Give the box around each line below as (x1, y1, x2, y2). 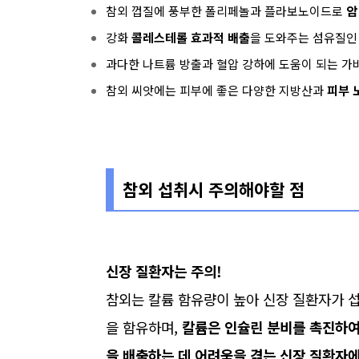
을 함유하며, (106, 317, 182, 337)
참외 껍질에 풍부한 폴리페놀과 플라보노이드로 (106, 2, 346, 19)
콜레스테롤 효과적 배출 (131, 29, 250, 46)
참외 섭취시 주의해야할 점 (122, 176, 305, 201)
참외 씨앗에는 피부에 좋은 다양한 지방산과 (106, 82, 327, 99)
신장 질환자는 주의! (106, 260, 222, 281)
